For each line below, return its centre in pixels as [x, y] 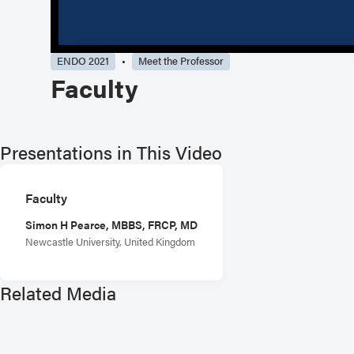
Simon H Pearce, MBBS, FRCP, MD [111, 224]
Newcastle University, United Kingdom [110, 241]
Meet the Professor [181, 60]
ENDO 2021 [83, 60]
